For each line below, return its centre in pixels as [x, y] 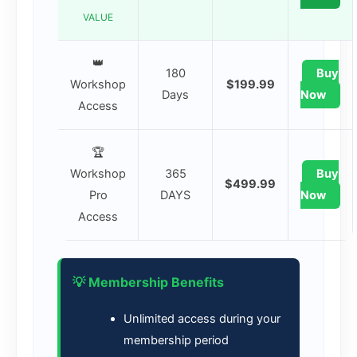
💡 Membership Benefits [148, 282]
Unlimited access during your [202, 319]
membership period [176, 341]
